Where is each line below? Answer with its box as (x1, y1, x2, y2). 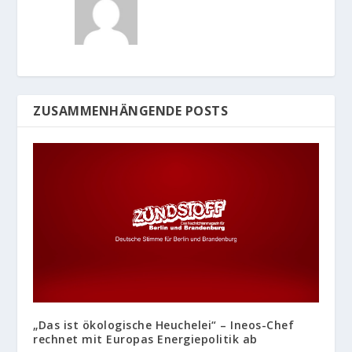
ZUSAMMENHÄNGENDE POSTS (33, 102, 229, 120)
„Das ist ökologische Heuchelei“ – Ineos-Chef (33, 317, 295, 333)
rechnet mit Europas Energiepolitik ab (33, 332, 258, 347)
